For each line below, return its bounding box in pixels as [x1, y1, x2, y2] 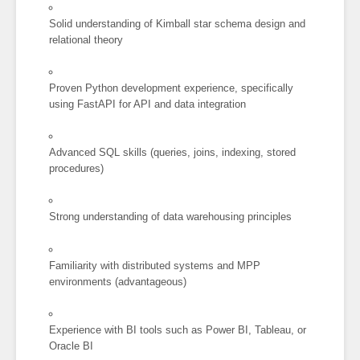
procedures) [49, 162, 104, 175]
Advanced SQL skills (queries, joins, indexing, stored [49, 146, 297, 159]
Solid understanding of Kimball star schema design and [49, 18, 306, 31]
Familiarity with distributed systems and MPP [49, 259, 261, 272]
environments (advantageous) [49, 275, 187, 288]
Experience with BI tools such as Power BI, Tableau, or [49, 323, 307, 336]
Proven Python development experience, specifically [49, 82, 294, 95]
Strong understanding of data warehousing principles [49, 211, 292, 223]
